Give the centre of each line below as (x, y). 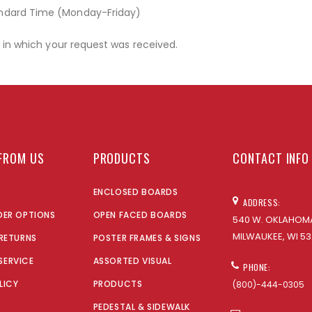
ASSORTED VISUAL (132, 260)
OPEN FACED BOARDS (140, 214)
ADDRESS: (262, 202)
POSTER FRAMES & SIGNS (147, 237)
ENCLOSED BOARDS (135, 192)
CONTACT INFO (271, 158)
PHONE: (257, 267)
